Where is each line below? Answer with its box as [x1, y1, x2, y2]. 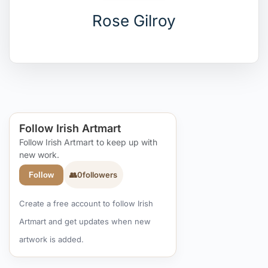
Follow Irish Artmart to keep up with [19, 137, 157, 147]
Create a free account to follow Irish [19, 199, 153, 208]
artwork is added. [19, 234, 84, 244]
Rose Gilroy [92, 11, 176, 30]
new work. [19, 150, 59, 160]
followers [83, 170, 117, 179]
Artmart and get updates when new [19, 217, 151, 226]
